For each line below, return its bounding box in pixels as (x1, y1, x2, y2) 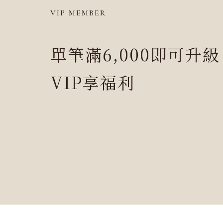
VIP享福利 (50, 70, 135, 94)
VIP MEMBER (50, 8, 107, 18)
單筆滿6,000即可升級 (50, 42, 220, 66)
